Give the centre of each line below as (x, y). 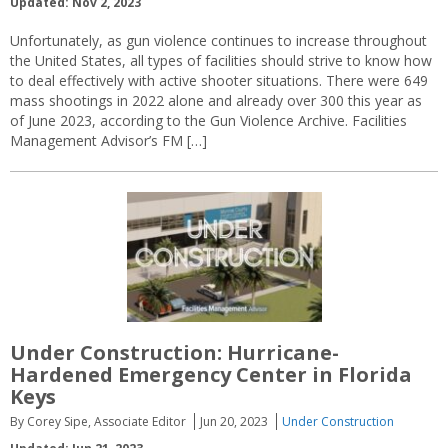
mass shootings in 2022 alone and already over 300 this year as (216, 100)
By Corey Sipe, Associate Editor (98, 421)
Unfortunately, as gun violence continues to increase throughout (218, 40)
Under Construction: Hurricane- (174, 352)
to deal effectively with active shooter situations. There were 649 (219, 80)
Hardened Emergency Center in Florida (211, 374)
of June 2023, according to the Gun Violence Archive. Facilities (208, 120)
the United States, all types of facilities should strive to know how (221, 60)
